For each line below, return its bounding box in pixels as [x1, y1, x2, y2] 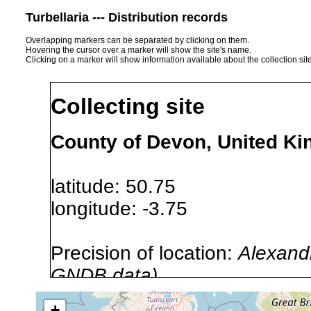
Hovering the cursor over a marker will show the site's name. [26, 44, 251, 55]
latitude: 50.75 [51, 175, 198, 197]
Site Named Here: [51, 286, 212, 308]
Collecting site [51, 94, 205, 119]
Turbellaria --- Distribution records [26, 10, 228, 24]
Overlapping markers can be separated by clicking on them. [26, 35, 249, 45]
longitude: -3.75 [51, 197, 210, 219]
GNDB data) [51, 264, 158, 286]
